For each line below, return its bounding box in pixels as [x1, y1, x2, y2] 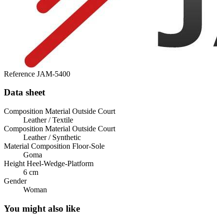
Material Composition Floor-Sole [4, 141, 105, 150]
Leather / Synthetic [23, 133, 81, 141]
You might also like [4, 203, 80, 214]
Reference [4, 69, 37, 78]
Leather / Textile [23, 115, 73, 124]
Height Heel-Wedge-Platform [4, 159, 93, 168]
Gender [4, 176, 27, 185]
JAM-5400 [37, 69, 70, 78]
